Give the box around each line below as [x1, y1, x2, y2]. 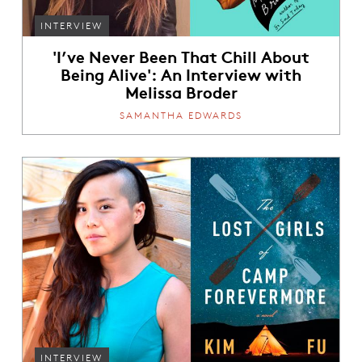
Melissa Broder [124, 79, 238, 103]
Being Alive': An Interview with [61, 61, 301, 85]
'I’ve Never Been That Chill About [53, 44, 309, 67]
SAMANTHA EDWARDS [120, 108, 242, 121]
